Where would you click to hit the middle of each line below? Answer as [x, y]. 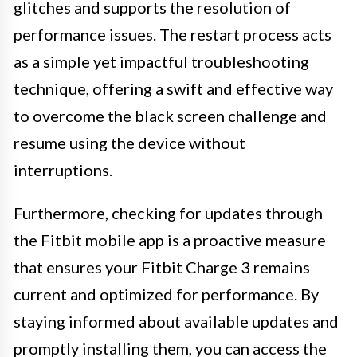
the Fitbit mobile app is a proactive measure [170, 239]
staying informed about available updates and [176, 321]
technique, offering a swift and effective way [173, 88]
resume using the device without [129, 142]
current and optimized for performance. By [166, 294]
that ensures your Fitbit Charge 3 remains [162, 267]
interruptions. [63, 169]
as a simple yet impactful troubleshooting [161, 61]
